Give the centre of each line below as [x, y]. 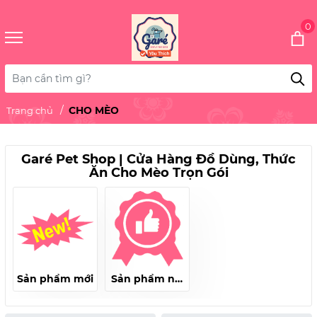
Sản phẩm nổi [147, 279]
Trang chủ [30, 110]
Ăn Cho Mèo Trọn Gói [158, 173]
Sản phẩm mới [55, 279]
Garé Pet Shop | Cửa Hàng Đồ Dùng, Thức [158, 159]
